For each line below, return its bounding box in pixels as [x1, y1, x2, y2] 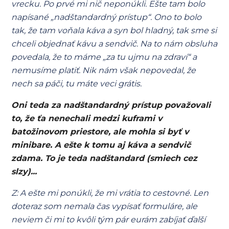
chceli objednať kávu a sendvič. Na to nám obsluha [11, 39, 218, 49]
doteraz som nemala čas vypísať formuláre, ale [11, 201, 198, 211]
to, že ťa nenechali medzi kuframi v [11, 113, 163, 123]
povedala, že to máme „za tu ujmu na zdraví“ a [11, 52, 197, 62]
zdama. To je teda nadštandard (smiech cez [11, 153, 198, 163]
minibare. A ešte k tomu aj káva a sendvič [11, 140, 191, 150]
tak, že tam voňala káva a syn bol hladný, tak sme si [11, 26, 217, 35]
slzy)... [11, 167, 37, 176]
